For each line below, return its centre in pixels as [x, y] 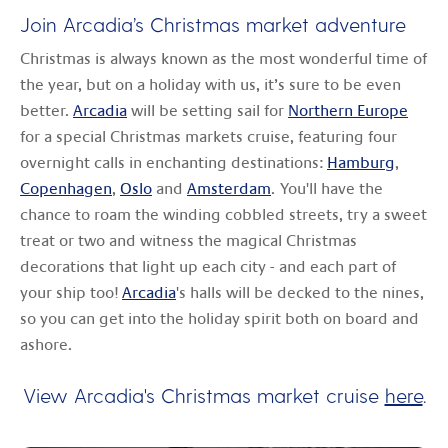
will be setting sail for [207, 110]
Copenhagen [66, 188]
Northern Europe [348, 110]
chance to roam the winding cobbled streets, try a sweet [223, 214]
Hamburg [361, 162]
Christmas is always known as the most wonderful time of [223, 58]
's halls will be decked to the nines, [300, 292]
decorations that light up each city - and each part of [208, 266]
